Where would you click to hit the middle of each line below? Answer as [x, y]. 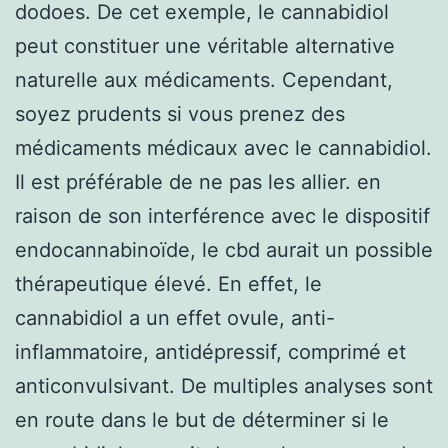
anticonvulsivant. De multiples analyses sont [224, 385]
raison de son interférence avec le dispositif [222, 215]
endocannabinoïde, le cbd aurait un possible [224, 249]
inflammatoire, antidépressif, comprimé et [210, 351]
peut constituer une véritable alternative [205, 45]
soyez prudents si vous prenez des [180, 113]
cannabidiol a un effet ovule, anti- [175, 317]
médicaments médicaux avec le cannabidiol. [223, 147]
